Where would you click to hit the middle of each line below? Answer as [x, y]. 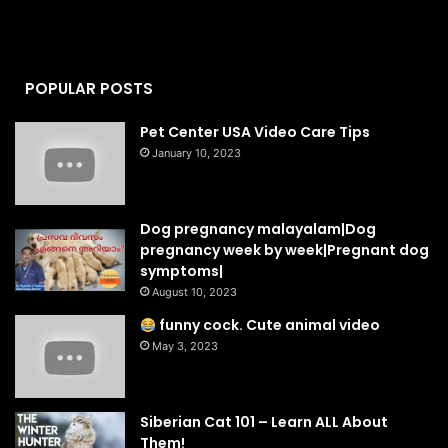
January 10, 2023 [196, 153]
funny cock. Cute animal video [267, 325]
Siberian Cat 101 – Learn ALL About [264, 421]
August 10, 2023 [194, 291]
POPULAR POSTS [89, 89]
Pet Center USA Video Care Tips [255, 132]
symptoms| [181, 270]
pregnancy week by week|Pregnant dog [284, 249]
